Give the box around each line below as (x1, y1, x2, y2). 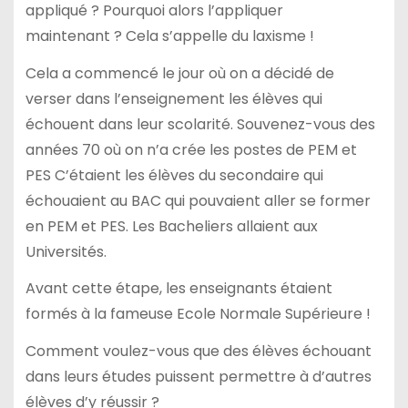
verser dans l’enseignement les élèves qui (25, 87, 322, 109)
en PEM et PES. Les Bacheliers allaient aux (25, 215, 318, 237)
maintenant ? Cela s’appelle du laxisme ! (25, 25, 314, 46)
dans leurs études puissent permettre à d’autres (25, 366, 372, 388)
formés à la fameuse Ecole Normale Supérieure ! (25, 303, 371, 325)
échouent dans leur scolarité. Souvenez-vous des (25, 113, 375, 135)
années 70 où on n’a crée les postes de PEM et (25, 138, 357, 160)
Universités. (25, 240, 107, 262)
